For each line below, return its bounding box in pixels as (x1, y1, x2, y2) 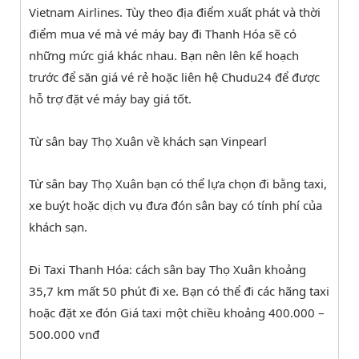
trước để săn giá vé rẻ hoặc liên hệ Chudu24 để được (29, 68, 320, 85)
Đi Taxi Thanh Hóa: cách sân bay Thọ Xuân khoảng (29, 260, 306, 277)
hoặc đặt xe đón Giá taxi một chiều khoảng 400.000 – (29, 304, 325, 321)
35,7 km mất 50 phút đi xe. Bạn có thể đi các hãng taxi (29, 282, 329, 299)
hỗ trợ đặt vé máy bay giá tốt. (29, 90, 192, 107)
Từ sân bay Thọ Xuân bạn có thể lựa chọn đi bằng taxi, (29, 175, 327, 192)
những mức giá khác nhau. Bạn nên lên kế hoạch (29, 46, 299, 63)
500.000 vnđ (29, 325, 99, 342)
